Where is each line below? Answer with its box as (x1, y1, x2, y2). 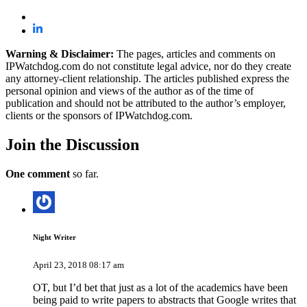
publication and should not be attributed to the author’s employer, (5, 97, 286, 110)
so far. (70, 168, 99, 180)
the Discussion (36, 136, 139, 154)
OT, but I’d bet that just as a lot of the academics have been (33, 281, 288, 293)
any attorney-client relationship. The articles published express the (5, 73, 289, 85)
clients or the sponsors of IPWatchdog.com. (5, 110, 193, 122)
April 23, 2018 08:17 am (33, 259, 124, 270)
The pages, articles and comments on (114, 48, 275, 60)
